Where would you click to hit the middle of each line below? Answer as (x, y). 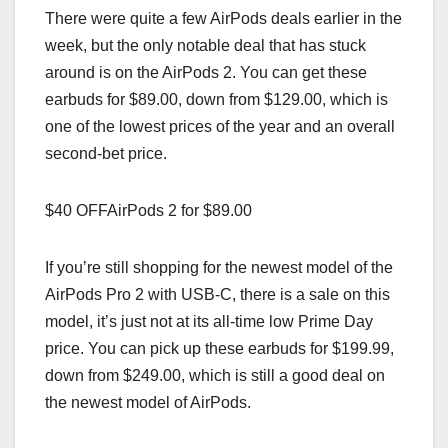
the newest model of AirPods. (148, 402)
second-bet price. (106, 153)
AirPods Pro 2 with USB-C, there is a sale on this (217, 294)
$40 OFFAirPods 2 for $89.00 (148, 210)
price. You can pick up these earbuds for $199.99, (219, 348)
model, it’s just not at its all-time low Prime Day (209, 321)
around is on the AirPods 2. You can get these (206, 72)
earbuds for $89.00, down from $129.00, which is (216, 99)
